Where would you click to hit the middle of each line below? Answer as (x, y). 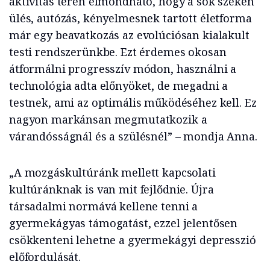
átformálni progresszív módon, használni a (123, 68)
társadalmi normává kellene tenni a (104, 206)
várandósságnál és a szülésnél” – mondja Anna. (133, 136)
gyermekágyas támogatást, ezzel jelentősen (124, 223)
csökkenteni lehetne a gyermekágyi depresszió (133, 240)
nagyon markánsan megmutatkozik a (108, 119)
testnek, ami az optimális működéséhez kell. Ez (133, 102)
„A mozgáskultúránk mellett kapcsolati (112, 172)
